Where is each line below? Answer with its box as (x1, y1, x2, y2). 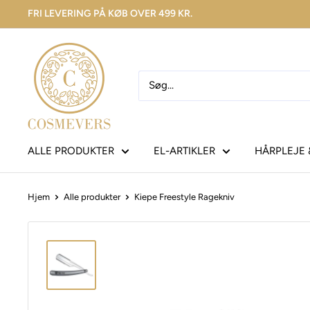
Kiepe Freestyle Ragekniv (134, 191, 235, 202)
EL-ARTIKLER (154, 144, 215, 157)
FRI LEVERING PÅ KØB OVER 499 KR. (28, 8, 192, 19)
